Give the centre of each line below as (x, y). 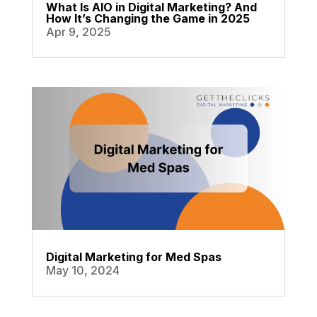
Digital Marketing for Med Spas (133, 257)
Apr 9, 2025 (78, 31)
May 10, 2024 (82, 270)
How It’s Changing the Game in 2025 (148, 18)
